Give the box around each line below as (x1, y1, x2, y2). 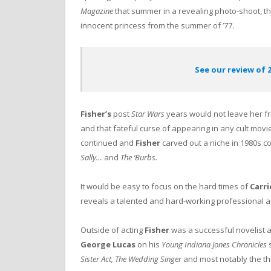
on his (135, 239, 162, 250)
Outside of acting (80, 224, 145, 236)
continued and (80, 137, 135, 148)
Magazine (80, 5, 113, 17)
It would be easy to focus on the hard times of (80, 181, 250, 192)
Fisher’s (80, 108, 111, 119)
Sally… (80, 151, 104, 163)
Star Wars (131, 108, 165, 119)
